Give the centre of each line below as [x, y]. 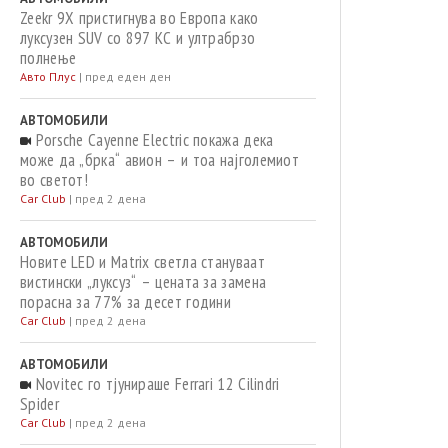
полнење [48, 58]
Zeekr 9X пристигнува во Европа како [139, 18]
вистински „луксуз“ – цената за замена [143, 282]
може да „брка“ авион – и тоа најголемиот [159, 160]
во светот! [54, 180]
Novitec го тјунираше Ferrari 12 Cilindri [155, 384]
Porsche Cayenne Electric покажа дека [152, 140]
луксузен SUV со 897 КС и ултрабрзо [138, 38]
